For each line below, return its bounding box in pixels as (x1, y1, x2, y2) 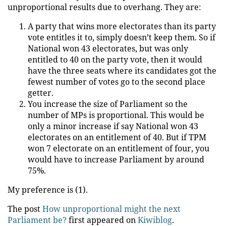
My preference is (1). (8, 184, 88, 195)
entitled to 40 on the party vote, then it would (28, 54, 202, 65)
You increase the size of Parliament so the (28, 98, 188, 109)
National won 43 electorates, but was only (28, 43, 188, 54)
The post (8, 203, 42, 214)
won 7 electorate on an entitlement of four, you (28, 143, 209, 154)
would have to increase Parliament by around (28, 154, 204, 165)
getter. (28, 87, 53, 98)
